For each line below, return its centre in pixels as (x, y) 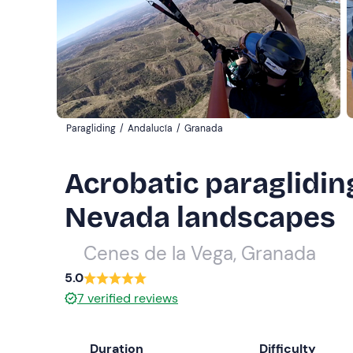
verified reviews (133, 298)
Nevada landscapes (200, 218)
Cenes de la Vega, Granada (200, 253)
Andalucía (150, 128)
